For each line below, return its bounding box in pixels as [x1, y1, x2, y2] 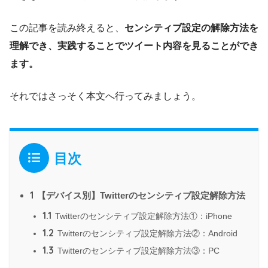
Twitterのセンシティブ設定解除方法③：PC [55, 246, 220, 256]
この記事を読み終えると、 [10, 22, 124, 33]
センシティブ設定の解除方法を [124, 22, 258, 33]
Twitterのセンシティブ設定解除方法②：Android [55, 229, 237, 239]
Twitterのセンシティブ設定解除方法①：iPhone [53, 211, 232, 221]
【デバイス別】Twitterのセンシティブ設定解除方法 [35, 190, 245, 201]
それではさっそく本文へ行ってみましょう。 [10, 90, 201, 101]
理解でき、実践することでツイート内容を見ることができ [10, 40, 258, 51]
